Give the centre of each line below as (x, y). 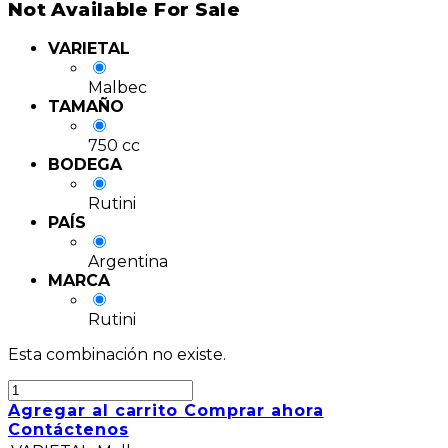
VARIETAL (89, 49)
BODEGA (85, 165)
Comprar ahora (254, 411)
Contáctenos (68, 430)
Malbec (117, 88)
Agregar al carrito (96, 411)
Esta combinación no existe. (117, 355)
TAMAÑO (86, 107)
